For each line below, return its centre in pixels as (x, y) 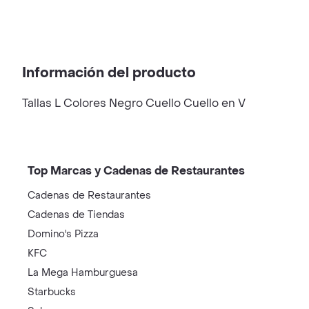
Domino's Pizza (63, 234)
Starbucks (52, 292)
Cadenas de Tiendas (76, 215)
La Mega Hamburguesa (83, 273)
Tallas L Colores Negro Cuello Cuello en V (134, 103)
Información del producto (109, 73)
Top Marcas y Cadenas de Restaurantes (136, 171)
